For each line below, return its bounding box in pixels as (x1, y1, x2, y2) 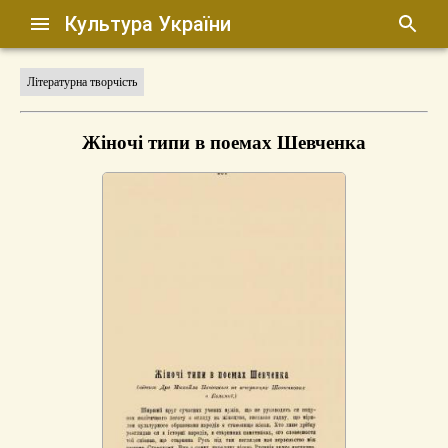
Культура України (64, 12, 232, 36)
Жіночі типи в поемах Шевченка (82, 131, 366, 153)
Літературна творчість (27, 75, 137, 89)
